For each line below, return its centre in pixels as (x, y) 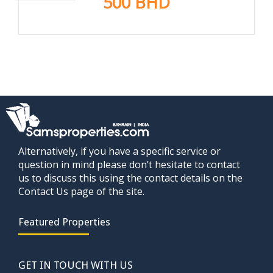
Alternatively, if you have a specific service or (119, 151)
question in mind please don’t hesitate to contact (129, 164)
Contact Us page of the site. (81, 191)
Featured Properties (64, 222)
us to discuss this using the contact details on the (130, 178)
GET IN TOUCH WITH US (76, 265)
